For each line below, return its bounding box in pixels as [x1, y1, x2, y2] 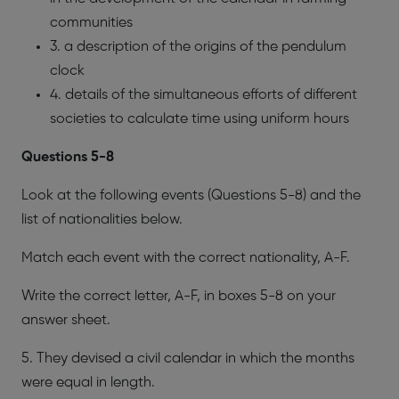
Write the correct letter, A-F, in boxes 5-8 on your [21, 289, 336, 304]
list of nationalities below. [21, 212, 183, 227]
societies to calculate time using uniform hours [50, 111, 349, 126]
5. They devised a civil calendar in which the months [21, 351, 354, 366]
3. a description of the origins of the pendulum [50, 39, 346, 54]
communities [50, 15, 133, 30]
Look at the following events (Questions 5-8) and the [21, 188, 361, 203]
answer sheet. [21, 313, 110, 328]
